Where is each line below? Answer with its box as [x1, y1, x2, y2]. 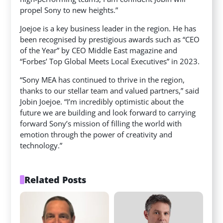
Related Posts [24, 173, 87, 186]
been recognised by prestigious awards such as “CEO [20, 34, 200, 44]
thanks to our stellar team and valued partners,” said [20, 85, 200, 96]
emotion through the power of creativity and [20, 129, 173, 139]
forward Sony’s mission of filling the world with [20, 118, 182, 128]
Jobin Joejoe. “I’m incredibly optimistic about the [20, 96, 184, 107]
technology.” [20, 140, 63, 150]
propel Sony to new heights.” [20, 4, 118, 15]
